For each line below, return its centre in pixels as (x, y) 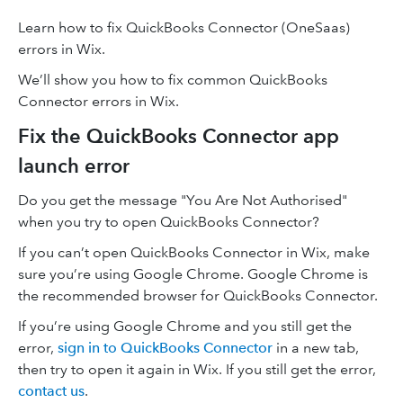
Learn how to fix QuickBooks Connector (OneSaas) (184, 27)
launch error (74, 166)
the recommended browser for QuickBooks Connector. (198, 296)
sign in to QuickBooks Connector (165, 348)
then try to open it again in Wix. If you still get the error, (197, 369)
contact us (51, 391)
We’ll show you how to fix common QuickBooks (173, 80)
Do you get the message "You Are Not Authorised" (183, 200)
